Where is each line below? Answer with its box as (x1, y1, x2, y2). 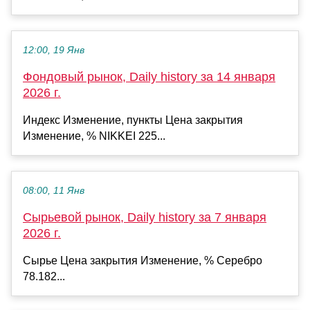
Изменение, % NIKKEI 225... (23, 130, 165, 143)
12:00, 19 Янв (23, 45, 84, 56)
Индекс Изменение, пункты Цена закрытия (23, 114, 243, 127)
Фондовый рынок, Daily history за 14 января (23, 70, 275, 84)
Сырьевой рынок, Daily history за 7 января (23, 210, 266, 225)
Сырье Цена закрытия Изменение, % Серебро (23, 255, 262, 267)
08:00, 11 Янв (23, 185, 84, 197)
